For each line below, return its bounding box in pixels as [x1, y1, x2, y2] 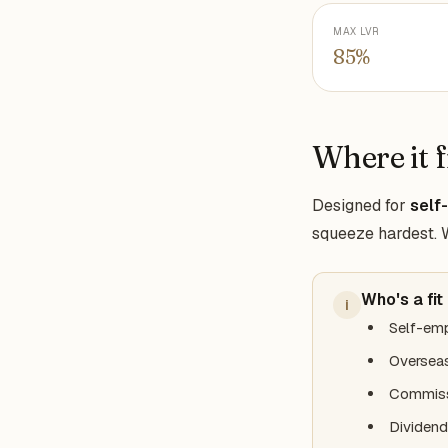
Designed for [312, 195, 410, 216]
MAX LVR [333, 25, 380, 38]
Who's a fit [361, 289, 443, 310]
